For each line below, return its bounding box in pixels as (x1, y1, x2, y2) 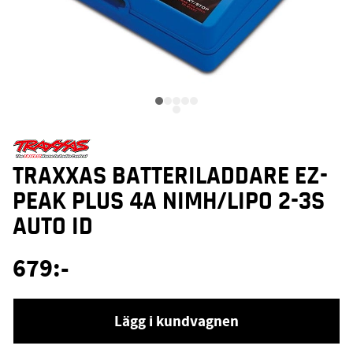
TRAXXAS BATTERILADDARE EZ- (13, 163, 328, 189)
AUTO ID (13, 214, 93, 240)
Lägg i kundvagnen (114, 311, 239, 332)
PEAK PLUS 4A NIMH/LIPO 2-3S (13, 188, 325, 214)
